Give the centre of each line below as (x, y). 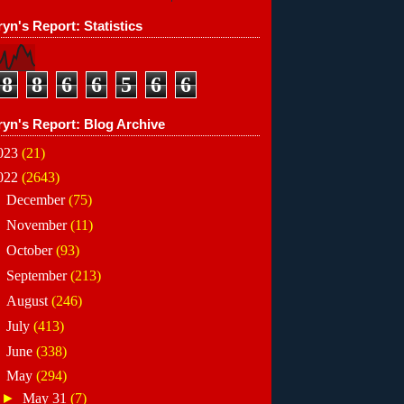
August (28, 300)
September (38, 275)
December (37, 200)
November (38, 225)
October (31, 251)
